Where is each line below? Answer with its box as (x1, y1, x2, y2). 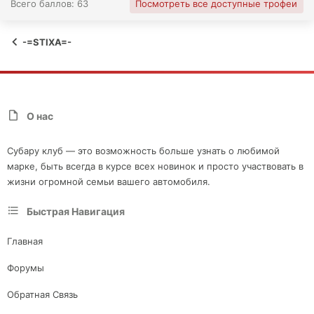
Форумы (7, 261, 44, 273)
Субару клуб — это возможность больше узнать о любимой (7, 145, 280, 157)
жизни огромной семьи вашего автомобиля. (7, 176, 210, 188)
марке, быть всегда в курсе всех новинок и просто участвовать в (7, 161, 303, 172)
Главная (7, 235, 43, 247)
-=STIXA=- (22, 36, 71, 48)
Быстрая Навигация (27, 205, 125, 218)
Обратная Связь (7, 288, 78, 300)
